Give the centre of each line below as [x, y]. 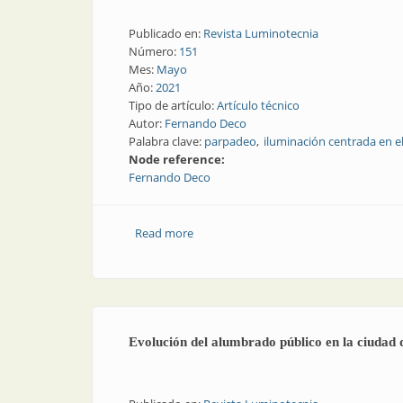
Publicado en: [166, 33]
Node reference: [178, 159]
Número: [154, 51]
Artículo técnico [258, 105]
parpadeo [230, 141]
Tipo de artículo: [173, 105]
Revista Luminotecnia [261, 33]
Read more [164, 233]
